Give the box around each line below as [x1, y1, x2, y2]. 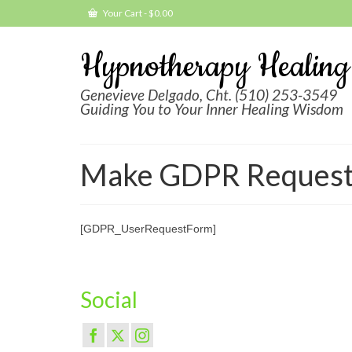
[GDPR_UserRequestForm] [80, 222, 216, 235]
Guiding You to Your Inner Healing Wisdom [80, 100, 343, 118]
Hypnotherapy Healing [80, 46, 350, 89]
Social [80, 286, 137, 313]
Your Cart [101, 7, 144, 19]
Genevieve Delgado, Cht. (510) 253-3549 [80, 86, 337, 104]
